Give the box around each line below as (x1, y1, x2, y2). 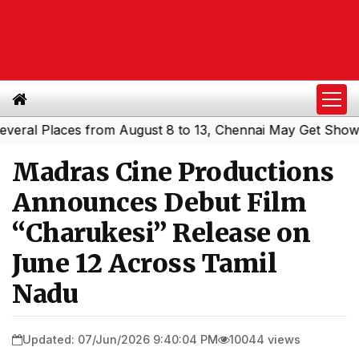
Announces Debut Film (12, 187, 306, 219)
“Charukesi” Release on (12, 217, 310, 249)
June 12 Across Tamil (12, 248, 276, 280)
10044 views (229, 332, 301, 346)
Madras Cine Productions (12, 156, 334, 188)
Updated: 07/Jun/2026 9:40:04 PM (22, 332, 218, 346)
